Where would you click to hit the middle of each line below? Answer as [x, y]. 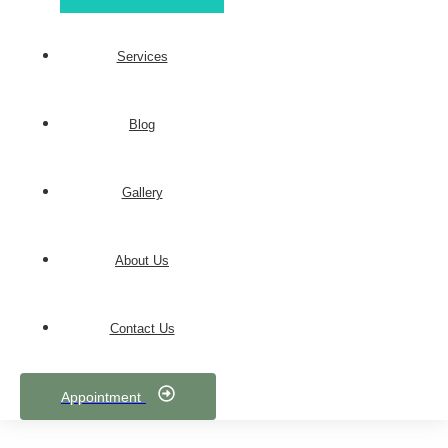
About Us [142, 260]
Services [142, 56]
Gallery [142, 192]
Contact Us [142, 328]
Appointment [101, 397]
